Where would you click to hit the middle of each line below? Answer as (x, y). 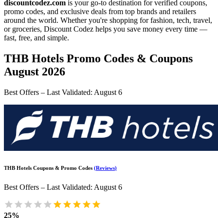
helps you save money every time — (151, 29)
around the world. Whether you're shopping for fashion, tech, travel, (108, 20)
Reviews (105, 168)
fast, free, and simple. (36, 38)
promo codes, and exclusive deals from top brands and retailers (100, 11)
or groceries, (23, 29)
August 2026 (35, 71)
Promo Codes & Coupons (130, 58)
